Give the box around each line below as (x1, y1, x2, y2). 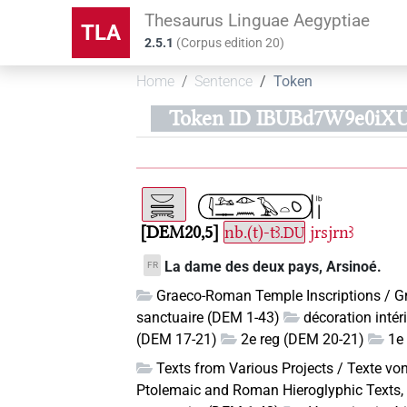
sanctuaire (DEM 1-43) (136, 309, 281, 327)
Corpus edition (181, 35, 266, 51)
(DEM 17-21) (136, 331, 218, 349)
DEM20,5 (146, 222, 213, 243)
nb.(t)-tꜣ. (224, 222, 284, 243)
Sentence (194, 73, 253, 91)
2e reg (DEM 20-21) (241, 331, 365, 349)
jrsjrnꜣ (310, 222, 354, 243)
